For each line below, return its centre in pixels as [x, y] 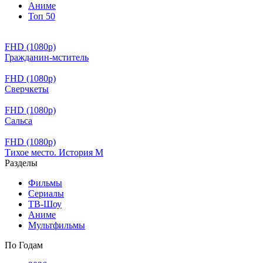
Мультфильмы [57, 225]
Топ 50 [42, 16]
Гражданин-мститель [47, 57]
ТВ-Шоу [45, 204]
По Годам [24, 245]
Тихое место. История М [54, 152]
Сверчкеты [27, 89]
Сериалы [46, 193]
